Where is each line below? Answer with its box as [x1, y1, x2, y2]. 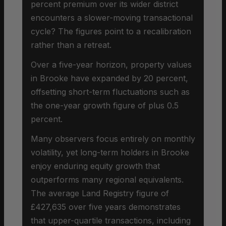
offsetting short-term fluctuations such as [31, 86, 190, 97]
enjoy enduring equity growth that [31, 160, 160, 171]
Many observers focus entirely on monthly [31, 133, 195, 144]
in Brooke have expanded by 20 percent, [31, 73, 188, 83]
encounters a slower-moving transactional [31, 12, 193, 23]
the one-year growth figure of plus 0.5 [31, 100, 179, 110]
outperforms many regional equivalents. [31, 174, 184, 185]
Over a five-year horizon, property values [31, 59, 192, 70]
